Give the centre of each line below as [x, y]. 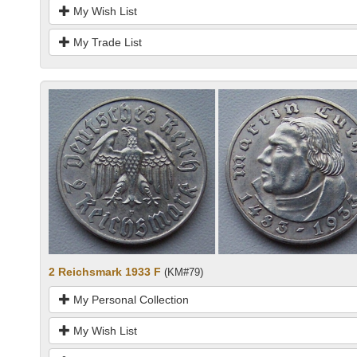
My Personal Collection [129, 300]
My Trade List [106, 43]
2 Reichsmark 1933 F [105, 272]
